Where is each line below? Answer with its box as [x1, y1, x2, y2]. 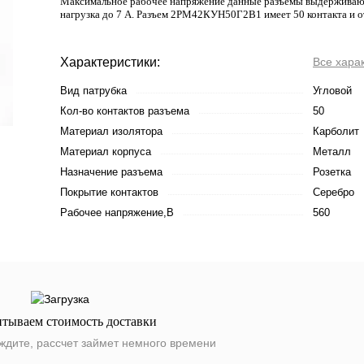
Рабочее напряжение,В [60, 206, 174, 219]
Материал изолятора [60, 125, 162, 137]
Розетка [313, 166, 351, 178]
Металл [313, 145, 351, 158]
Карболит [313, 125, 359, 137]
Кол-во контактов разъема [60, 105, 189, 117]
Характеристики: [60, 55, 160, 69]
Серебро [313, 186, 354, 198]
